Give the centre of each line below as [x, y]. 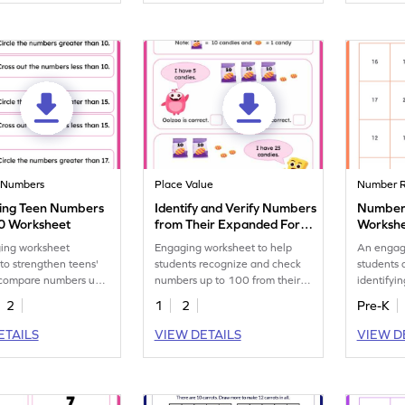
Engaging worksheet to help [224, 248]
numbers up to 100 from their [228, 280]
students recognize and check [228, 264]
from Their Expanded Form [233, 224]
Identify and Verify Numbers [236, 208]
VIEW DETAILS [198, 334]
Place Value [184, 184]
